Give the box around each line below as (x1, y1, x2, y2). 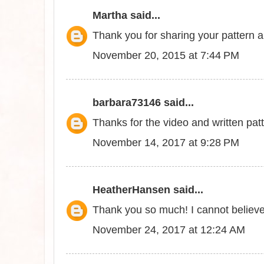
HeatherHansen (93, 184, 170, 196)
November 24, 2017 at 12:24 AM (93, 224, 245, 236)
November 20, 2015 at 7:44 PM (93, 49, 239, 62)
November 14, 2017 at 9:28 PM (93, 137, 239, 149)
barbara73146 (93, 97, 161, 109)
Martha (93, 9, 127, 22)
